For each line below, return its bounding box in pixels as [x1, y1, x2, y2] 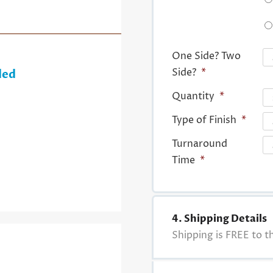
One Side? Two [171, 49, 241, 63]
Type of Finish [171, 113, 236, 127]
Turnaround [171, 137, 227, 151]
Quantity [171, 90, 214, 104]
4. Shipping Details [171, 212, 267, 226]
